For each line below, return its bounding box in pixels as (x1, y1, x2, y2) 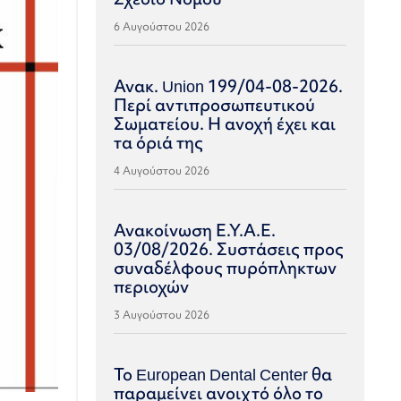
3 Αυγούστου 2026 (114, 307, 210, 322)
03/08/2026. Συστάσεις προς (114, 237, 345, 260)
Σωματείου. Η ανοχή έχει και (114, 112, 337, 135)
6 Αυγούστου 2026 (114, 19, 210, 34)
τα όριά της (114, 131, 204, 154)
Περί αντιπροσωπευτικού (114, 93, 316, 116)
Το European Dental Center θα (114, 363, 333, 386)
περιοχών (114, 275, 190, 298)
